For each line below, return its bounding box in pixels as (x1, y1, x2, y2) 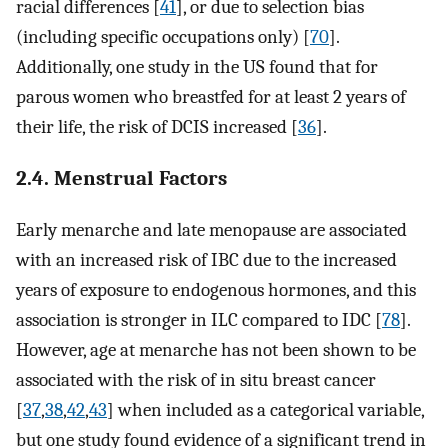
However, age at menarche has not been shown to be (16, 338, 416, 361)
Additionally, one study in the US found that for (16, 56, 378, 79)
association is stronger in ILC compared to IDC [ (16, 308, 382, 331)
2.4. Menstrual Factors (16, 166, 227, 191)
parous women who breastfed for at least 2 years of (16, 86, 406, 109)
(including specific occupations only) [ (16, 26, 310, 49)
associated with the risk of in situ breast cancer (16, 368, 376, 391)
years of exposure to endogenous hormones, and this (16, 278, 416, 301)
